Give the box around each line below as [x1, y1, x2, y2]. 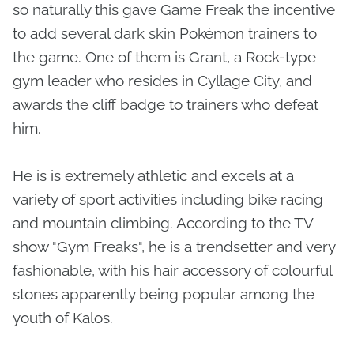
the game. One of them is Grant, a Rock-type [13, 48, 316, 66]
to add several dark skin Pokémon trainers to [13, 24, 317, 43]
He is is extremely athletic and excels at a [13, 167, 294, 185]
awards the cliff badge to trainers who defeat [13, 96, 318, 114]
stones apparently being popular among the [13, 285, 314, 303]
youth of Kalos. [13, 309, 117, 327]
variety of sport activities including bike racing [13, 190, 323, 209]
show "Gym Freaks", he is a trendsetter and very [13, 238, 335, 256]
